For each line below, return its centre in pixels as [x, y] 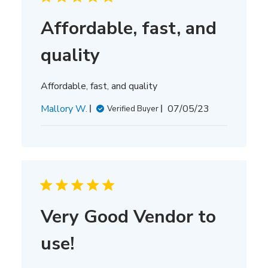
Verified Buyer [133, 109]
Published [208, 108]
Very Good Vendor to [128, 217]
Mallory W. [64, 109]
